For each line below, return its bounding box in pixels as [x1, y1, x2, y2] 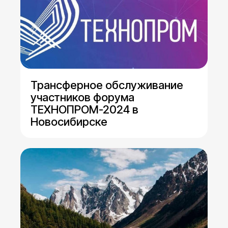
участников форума [31, 91, 134, 104]
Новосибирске [31, 115, 107, 129]
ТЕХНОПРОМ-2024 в [31, 103, 138, 117]
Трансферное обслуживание [31, 78, 183, 92]
